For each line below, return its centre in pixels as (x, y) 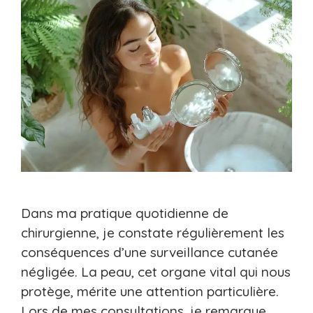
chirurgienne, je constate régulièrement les (153, 232)
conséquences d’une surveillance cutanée (150, 252)
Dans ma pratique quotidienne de (125, 213)
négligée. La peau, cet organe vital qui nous (156, 271)
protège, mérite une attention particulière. (150, 291)
